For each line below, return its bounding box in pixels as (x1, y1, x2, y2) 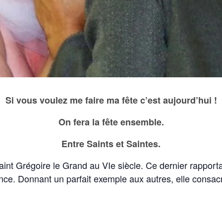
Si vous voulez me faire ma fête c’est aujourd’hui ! (5, 94, 217, 107)
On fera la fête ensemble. (58, 115, 164, 128)
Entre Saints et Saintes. (61, 137, 161, 150)
